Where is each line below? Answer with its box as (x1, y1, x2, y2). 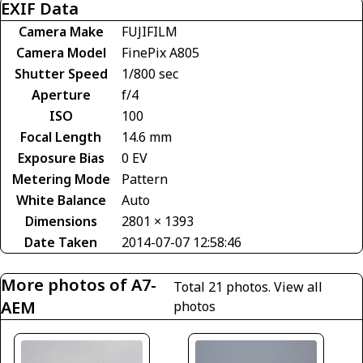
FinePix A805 (122, 43, 199, 62)
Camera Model (15, 43, 106, 62)
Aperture (31, 85, 91, 104)
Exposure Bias (17, 148, 105, 167)
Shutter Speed (14, 64, 108, 83)
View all (273, 277, 322, 296)
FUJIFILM (122, 22, 177, 41)
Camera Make (18, 22, 104, 41)
